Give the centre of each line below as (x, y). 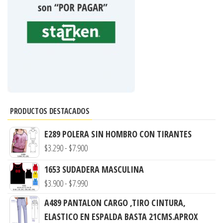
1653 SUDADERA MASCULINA (94, 169)
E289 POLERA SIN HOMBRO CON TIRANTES (118, 134)
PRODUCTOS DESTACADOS (50, 111)
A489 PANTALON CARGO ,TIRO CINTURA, (115, 203)
